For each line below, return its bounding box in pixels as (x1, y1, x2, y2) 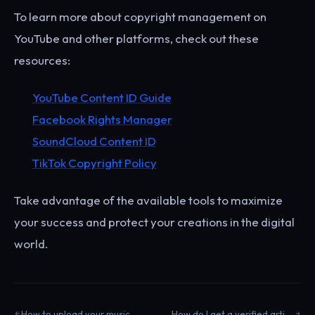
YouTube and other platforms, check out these (14, 30, 259, 46)
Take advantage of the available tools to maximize (14, 193, 283, 208)
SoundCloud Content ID (32, 134, 156, 149)
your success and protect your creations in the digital (14, 214, 295, 230)
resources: (14, 52, 70, 67)
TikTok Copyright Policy (32, 155, 157, 171)
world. (14, 236, 48, 252)
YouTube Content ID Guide (32, 90, 172, 105)
